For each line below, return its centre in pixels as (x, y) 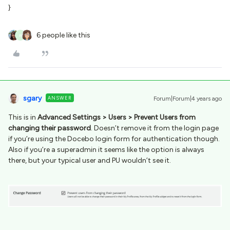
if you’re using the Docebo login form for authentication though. (114, 139)
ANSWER (60, 98)
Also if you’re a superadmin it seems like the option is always (106, 150)
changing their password (50, 128)
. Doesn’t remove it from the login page (155, 128)
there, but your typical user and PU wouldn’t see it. (90, 161)
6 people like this (63, 35)
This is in (23, 118)
